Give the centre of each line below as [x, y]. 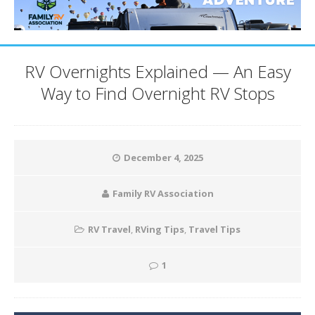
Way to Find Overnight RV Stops [157, 94]
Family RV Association [163, 194]
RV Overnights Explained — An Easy [157, 72]
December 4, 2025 [163, 158]
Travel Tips [214, 230]
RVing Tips [160, 230]
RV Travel [109, 230]
